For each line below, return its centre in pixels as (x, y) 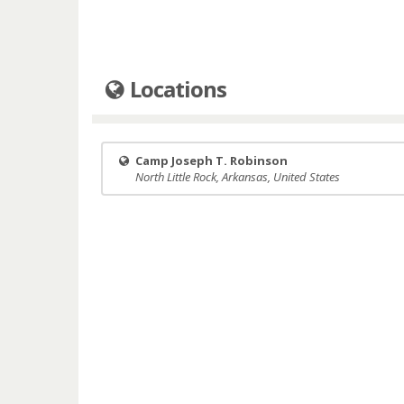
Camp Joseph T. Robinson (211, 161)
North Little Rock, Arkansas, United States (238, 177)
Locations (176, 89)
